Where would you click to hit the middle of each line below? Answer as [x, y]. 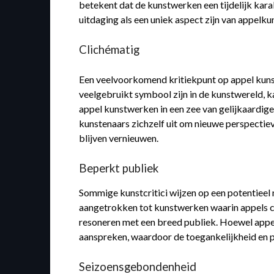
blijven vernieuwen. [119, 138]
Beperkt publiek [119, 168]
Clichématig [109, 50]
